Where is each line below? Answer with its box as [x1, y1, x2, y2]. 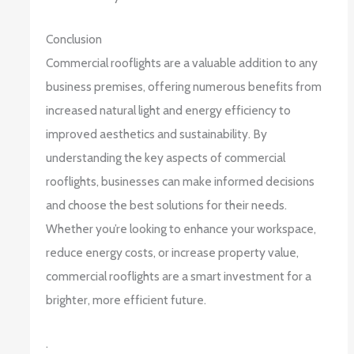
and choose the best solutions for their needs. [46, 198, 288, 213]
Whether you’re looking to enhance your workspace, [46, 221, 317, 237]
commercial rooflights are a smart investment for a [46, 269, 312, 284]
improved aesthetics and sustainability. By [46, 126, 268, 142]
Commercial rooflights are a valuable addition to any [46, 55, 318, 71]
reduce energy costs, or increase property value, [46, 245, 299, 261]
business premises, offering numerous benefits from [46, 79, 322, 95]
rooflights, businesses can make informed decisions [46, 174, 315, 190]
